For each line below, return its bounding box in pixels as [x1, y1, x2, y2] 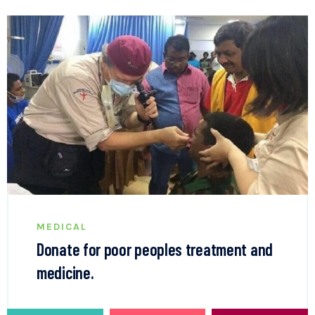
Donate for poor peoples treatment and [37, 239, 273, 259]
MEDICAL [37, 221, 87, 233]
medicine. [37, 262, 94, 283]
